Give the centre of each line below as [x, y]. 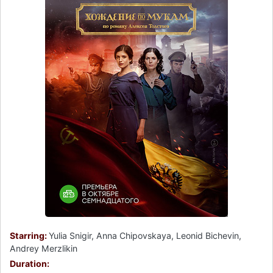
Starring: [29, 236]
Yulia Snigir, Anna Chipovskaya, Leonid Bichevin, [145, 236]
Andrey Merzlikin [44, 249]
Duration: [30, 264]
